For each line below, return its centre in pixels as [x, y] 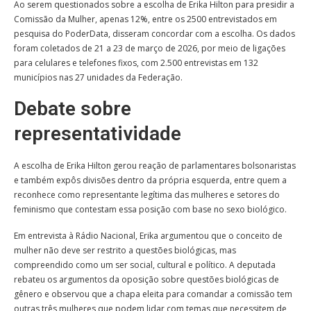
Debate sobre [73, 108]
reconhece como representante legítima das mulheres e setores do [147, 194]
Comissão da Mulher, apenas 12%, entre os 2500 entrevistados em [145, 19]
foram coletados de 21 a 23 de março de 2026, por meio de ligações [150, 48]
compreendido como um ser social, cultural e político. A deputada [145, 264]
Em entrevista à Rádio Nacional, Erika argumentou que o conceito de [148, 235]
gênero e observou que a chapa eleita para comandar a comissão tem [153, 294]
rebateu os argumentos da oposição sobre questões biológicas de [146, 279]
